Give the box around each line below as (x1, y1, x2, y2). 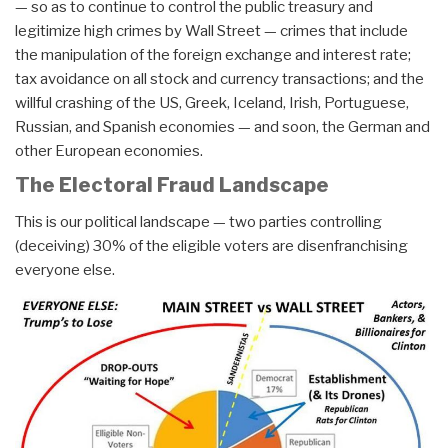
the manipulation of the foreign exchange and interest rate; (15, 45, 411, 64)
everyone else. (15, 260, 115, 279)
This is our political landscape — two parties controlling (15, 212, 382, 231)
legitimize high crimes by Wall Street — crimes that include (15, 21, 408, 40)
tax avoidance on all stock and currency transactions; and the (15, 69, 424, 88)
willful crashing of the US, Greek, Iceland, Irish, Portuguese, (15, 93, 409, 112)
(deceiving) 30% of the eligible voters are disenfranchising (15, 236, 408, 255)
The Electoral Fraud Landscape (15, 172, 329, 197)
